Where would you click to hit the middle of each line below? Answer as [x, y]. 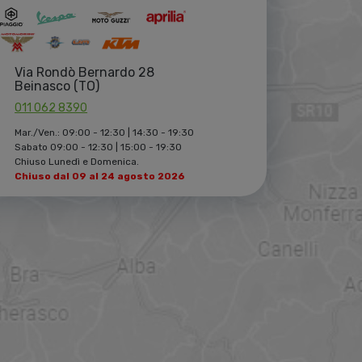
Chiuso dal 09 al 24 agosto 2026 [100, 177]
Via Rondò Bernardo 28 [85, 73]
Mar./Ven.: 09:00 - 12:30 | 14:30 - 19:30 [105, 133]
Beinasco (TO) [57, 86]
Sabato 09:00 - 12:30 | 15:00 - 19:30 [99, 147]
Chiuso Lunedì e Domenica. [77, 162]
